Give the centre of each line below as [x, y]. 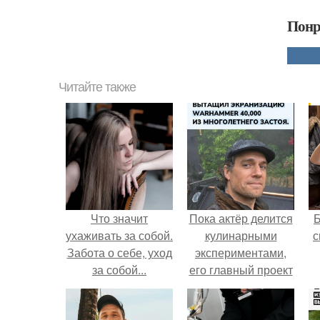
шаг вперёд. [241, 304]
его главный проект [241, 270]
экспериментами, [241, 252]
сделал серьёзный [241, 287]
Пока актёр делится [241, 218]
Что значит [119, 218]
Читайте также [97, 87]
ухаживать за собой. [119, 235]
